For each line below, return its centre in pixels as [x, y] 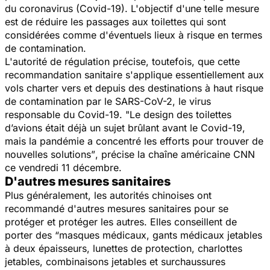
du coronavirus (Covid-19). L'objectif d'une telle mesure [132, 8]
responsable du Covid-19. [65, 114]
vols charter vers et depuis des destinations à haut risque [134, 88]
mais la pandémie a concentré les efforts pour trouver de [134, 141]
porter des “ [32, 235]
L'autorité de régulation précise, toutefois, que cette [122, 61]
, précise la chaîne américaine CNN [175, 154]
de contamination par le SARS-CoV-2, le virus [108, 101]
